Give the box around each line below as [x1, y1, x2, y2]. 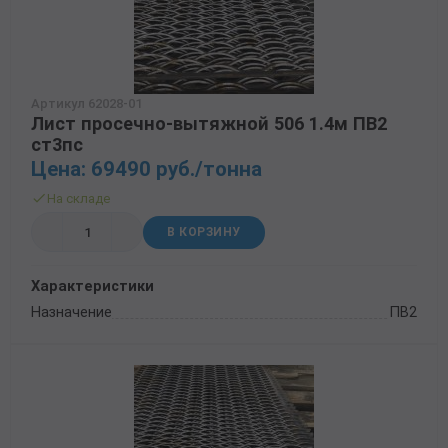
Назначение [31, 303, 112, 322]
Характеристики [31, 277, 154, 296]
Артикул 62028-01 [31, 95, 142, 111]
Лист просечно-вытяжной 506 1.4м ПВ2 [31, 112, 387, 134]
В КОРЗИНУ [167, 224, 241, 239]
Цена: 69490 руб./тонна [31, 156, 262, 181]
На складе [47, 190, 110, 206]
